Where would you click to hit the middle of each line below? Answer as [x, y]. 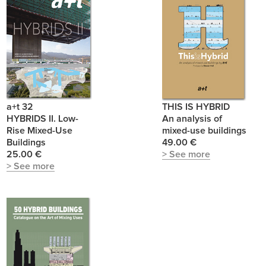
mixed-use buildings [204, 131]
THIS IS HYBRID [196, 107]
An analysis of [192, 119]
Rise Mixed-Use [39, 131]
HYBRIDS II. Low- [42, 119]
